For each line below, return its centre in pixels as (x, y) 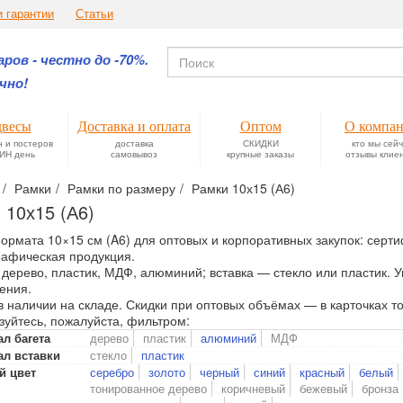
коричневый (253, 388)
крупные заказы (260, 153)
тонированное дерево (148, 388)
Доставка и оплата (134, 126)
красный (322, 372)
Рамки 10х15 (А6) (243, 188)
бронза (380, 388)
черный (219, 372)
